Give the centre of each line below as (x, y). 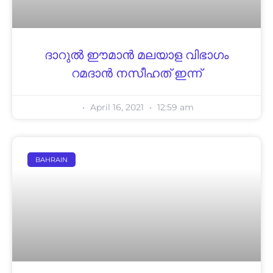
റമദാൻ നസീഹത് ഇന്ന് (136, 74)
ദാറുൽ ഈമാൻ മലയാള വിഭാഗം (136, 56)
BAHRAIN (52, 159)
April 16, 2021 (117, 108)
